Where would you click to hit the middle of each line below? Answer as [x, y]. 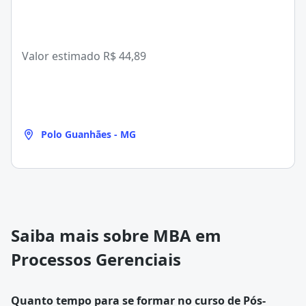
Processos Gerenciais [96, 259]
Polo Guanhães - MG [88, 134]
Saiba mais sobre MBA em [116, 235]
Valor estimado [62, 56]
